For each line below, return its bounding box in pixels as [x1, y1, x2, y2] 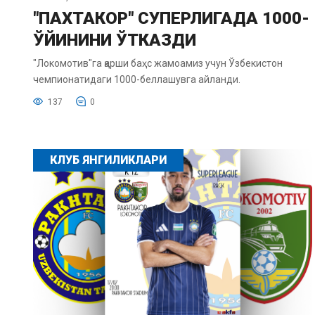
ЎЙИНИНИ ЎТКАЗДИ [33, 30, 196, 51]
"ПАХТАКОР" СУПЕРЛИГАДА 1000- [33, 8, 309, 29]
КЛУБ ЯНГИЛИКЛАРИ [50, 153, 167, 167]
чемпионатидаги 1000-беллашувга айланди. [33, 74, 240, 86]
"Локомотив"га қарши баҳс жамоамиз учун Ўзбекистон [33, 58, 283, 70]
